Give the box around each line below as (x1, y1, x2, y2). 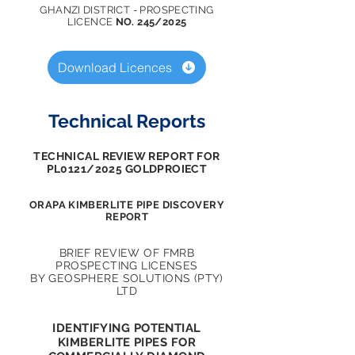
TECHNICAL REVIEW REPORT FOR (33, 150, 220, 162)
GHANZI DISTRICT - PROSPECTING (40, 4, 214, 16)
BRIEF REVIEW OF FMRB (59, 246, 195, 259)
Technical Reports (48, 110, 205, 132)
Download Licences (57, 59, 172, 75)
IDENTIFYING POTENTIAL (52, 321, 201, 335)
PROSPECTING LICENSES (55, 259, 198, 272)
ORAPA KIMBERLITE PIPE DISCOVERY (29, 199, 225, 211)
